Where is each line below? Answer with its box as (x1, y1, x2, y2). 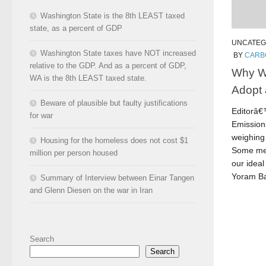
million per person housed (30, 148, 118, 157)
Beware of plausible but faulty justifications (40, 98, 188, 107)
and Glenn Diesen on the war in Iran (30, 185, 153, 195)
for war (30, 110, 53, 120)
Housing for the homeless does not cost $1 (40, 135, 188, 145)
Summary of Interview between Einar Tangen (40, 173, 194, 182)
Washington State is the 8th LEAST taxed (40, 11, 185, 20)
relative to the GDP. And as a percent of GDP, (30, 61, 186, 70)
